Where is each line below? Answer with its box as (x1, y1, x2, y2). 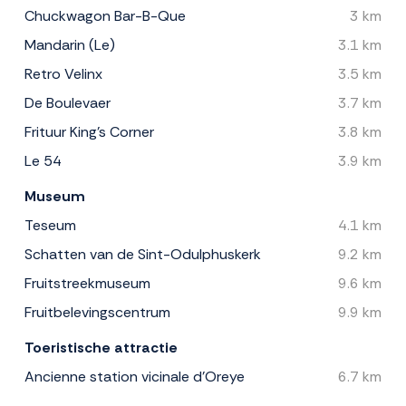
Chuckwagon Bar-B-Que (24, 6, 186, 26)
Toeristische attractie (24, 338, 178, 358)
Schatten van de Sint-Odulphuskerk (24, 245, 261, 265)
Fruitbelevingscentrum (24, 303, 170, 323)
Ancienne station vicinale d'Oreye (24, 367, 245, 387)
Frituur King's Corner (24, 122, 154, 142)
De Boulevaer (24, 93, 111, 113)
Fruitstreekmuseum (24, 274, 150, 294)
